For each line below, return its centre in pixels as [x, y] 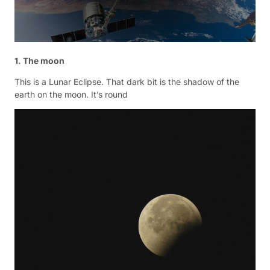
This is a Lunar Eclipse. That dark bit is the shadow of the [127, 81]
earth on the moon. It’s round [71, 94]
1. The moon [39, 60]
